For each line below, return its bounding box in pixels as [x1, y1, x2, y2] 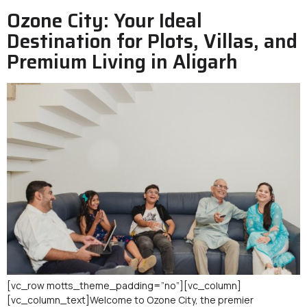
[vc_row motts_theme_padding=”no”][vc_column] [7, 279, 241, 293]
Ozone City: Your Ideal [7, 5, 202, 36]
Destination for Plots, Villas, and [7, 26, 297, 57]
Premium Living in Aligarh [7, 47, 238, 77]
